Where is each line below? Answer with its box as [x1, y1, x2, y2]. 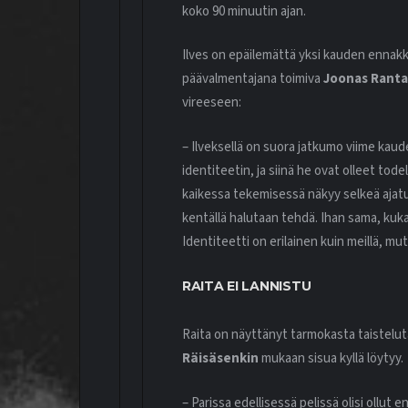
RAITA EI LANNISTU [182, 278, 311, 295]
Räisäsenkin [182, 349, 259, 369]
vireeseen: [182, 93, 241, 113]
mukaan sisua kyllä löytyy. [259, 349, 403, 369]
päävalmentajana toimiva [182, 69, 323, 89]
